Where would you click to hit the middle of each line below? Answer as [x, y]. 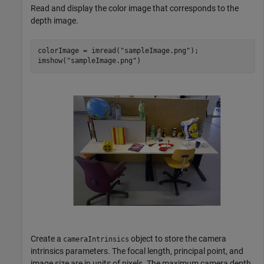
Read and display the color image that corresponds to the [135, 8]
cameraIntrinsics [96, 239]
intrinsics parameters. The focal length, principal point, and [137, 251]
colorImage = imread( [79, 51]
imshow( [52, 61]
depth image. [55, 20]
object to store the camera [178, 238]
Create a [47, 238]
